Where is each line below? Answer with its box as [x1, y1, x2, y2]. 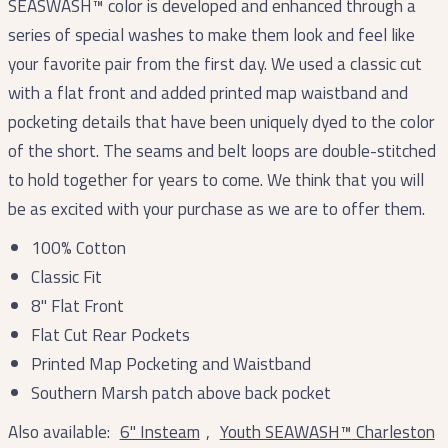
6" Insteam [119, 418, 200, 445]
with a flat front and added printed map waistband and [7, 79, 408, 106]
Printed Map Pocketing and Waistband [30, 350, 311, 377]
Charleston [351, 418, 435, 445]
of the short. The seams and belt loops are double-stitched [7, 137, 436, 164]
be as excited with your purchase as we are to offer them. [7, 195, 425, 222]
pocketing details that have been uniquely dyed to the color [7, 108, 435, 135]
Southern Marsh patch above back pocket [30, 379, 331, 406]
